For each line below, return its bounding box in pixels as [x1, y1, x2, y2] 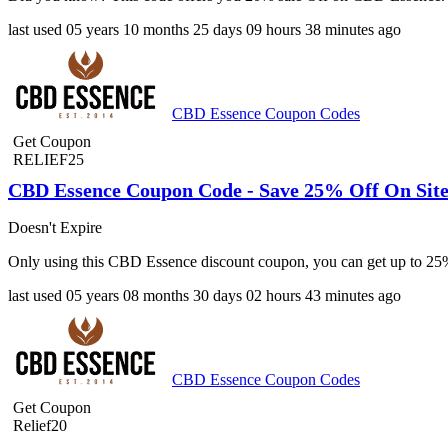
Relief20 [13, 416, 67, 434]
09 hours [246, 21, 301, 39]
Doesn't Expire [8, 218, 102, 236]
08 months [123, 286, 189, 304]
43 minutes [305, 286, 374, 304]
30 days [193, 286, 242, 304]
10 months [123, 21, 189, 39]
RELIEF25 [13, 151, 84, 169]
